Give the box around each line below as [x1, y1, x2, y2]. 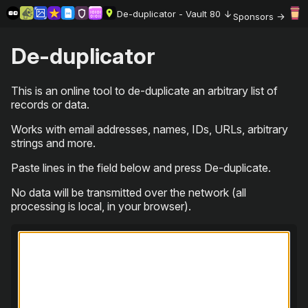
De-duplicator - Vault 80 [117, 8, 223, 20]
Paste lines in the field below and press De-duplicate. [11, 161, 271, 175]
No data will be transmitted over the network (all [11, 186, 246, 200]
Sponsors [233, 10, 277, 22]
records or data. [11, 98, 89, 112]
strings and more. [11, 136, 96, 151]
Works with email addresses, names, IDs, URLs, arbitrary [11, 122, 288, 137]
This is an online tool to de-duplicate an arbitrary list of [11, 84, 278, 98]
